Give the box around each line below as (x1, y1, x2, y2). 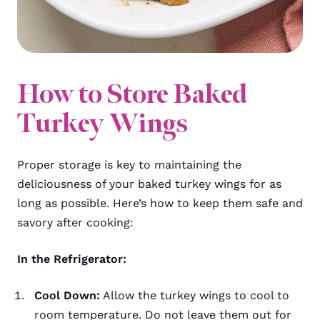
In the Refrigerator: (17, 251, 126, 266)
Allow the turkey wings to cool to (100, 288, 289, 302)
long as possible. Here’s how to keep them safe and (17, 196, 303, 210)
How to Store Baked (17, 76, 247, 111)
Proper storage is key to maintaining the (17, 157, 241, 171)
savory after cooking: (17, 215, 134, 229)
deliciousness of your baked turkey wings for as (17, 176, 281, 191)
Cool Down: (34, 288, 100, 302)
